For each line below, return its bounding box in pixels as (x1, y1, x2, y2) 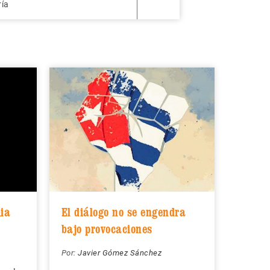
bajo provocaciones (61, 222, 152, 237)
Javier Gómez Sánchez (78, 248, 162, 258)
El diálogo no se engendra (61, 205, 186, 220)
